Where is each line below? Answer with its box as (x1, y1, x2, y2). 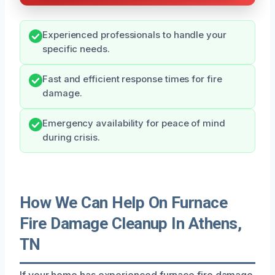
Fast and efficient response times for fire (42, 73, 222, 85)
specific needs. (42, 43, 110, 55)
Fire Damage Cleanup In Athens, (20, 214, 242, 233)
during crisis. (42, 131, 100, 143)
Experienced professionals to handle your (42, 29, 227, 41)
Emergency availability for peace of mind (42, 117, 225, 129)
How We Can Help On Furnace (20, 193, 228, 212)
